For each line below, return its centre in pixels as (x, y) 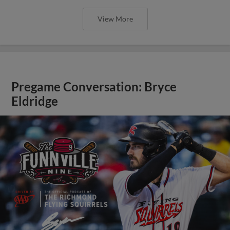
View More (115, 19)
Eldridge (35, 101)
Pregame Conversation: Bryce (94, 87)
